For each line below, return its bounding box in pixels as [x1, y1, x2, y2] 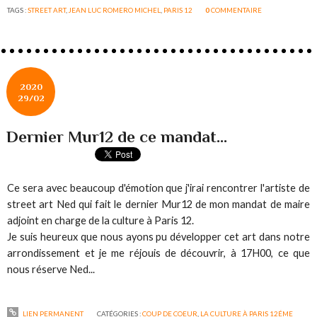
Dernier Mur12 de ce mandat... [6, 127, 228, 146]
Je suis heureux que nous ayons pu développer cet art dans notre [7, 231, 310, 243]
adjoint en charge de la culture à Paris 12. [7, 214, 195, 227]
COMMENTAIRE [211, 6, 263, 15]
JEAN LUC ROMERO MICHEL [69, 6, 161, 15]
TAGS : [7, 6, 28, 15]
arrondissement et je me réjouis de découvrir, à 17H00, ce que [7, 247, 310, 260]
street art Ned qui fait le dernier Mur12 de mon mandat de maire [7, 198, 310, 211]
